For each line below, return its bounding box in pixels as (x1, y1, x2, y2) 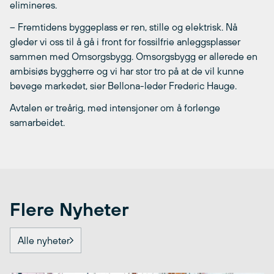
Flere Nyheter (10, 198, 129, 220)
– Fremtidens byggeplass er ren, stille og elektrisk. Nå (10, 21, 237, 32)
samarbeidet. (10, 116, 65, 128)
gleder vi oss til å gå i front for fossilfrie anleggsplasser (10, 35, 240, 47)
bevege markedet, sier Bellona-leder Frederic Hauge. (10, 80, 237, 91)
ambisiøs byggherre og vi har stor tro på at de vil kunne (10, 65, 244, 76)
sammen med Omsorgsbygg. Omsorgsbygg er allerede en (10, 50, 257, 62)
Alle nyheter (18, 234, 70, 246)
